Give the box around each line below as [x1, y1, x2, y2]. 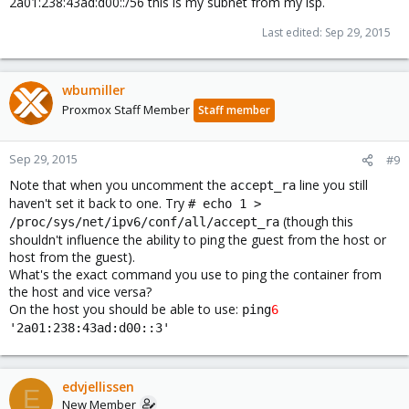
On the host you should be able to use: [9, 299, 242, 318]
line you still [296, 175, 368, 194]
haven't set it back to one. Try [9, 194, 188, 212]
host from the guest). [9, 247, 135, 266]
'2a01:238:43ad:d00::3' [9, 320, 170, 335]
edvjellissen [62, 377, 134, 395]
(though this [279, 212, 353, 230]
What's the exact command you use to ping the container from [9, 265, 382, 283]
